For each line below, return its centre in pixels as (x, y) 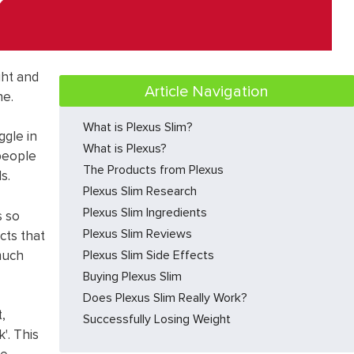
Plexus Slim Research (141, 190)
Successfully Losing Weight (156, 318)
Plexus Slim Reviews (139, 233)
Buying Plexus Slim (132, 275)
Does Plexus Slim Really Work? (165, 297)
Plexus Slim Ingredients (145, 211)
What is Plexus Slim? (137, 126)
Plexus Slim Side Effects (150, 254)
